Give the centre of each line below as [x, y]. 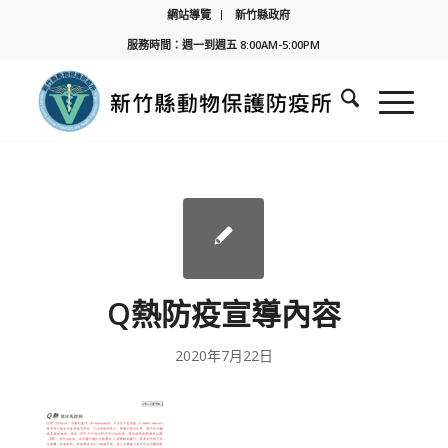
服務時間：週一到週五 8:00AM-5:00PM [224, 44]
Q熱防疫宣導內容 [223, 313]
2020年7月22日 [223, 355]
